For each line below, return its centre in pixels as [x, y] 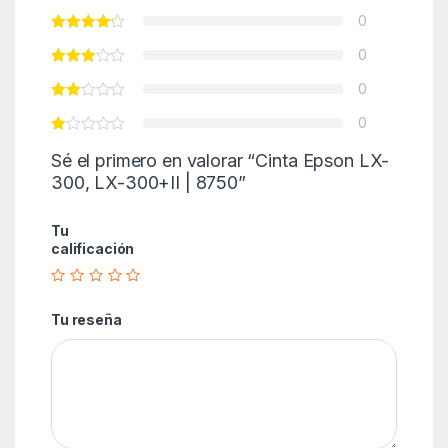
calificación [92, 248]
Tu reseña [86, 319]
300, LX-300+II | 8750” [148, 182]
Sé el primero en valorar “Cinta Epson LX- [220, 160]
